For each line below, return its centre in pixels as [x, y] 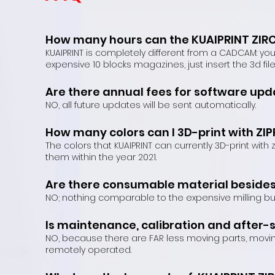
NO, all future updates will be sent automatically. [151, 105]
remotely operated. [88, 250]
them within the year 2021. [101, 157]
